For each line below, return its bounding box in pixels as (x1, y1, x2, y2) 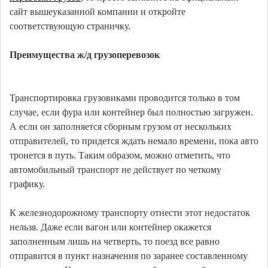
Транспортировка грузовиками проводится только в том (10, 93, 240, 103)
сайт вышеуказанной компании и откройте (10, 7, 185, 17)
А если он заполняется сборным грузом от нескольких (10, 121, 232, 132)
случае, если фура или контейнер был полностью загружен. (10, 107, 253, 117)
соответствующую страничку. (10, 21, 130, 31)
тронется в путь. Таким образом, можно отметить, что (10, 150, 230, 160)
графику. (10, 179, 45, 189)
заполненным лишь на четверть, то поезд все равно (10, 236, 220, 246)
